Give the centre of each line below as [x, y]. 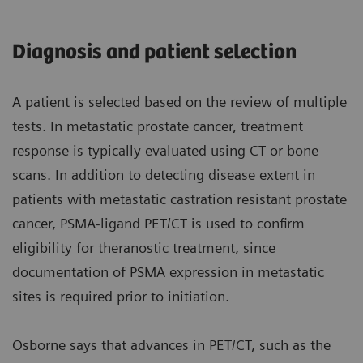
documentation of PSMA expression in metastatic [168, 271]
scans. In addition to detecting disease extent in [164, 174]
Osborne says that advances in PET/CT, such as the [171, 344]
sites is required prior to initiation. [121, 296]
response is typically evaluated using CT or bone [165, 150]
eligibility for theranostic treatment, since [144, 247]
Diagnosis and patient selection [154, 52]
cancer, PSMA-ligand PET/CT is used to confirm [158, 223]
